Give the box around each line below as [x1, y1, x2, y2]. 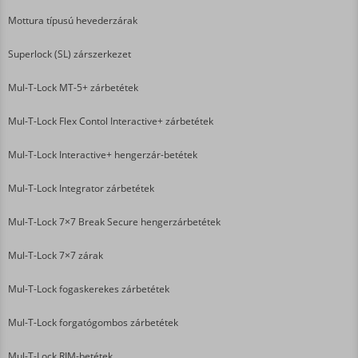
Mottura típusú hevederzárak [8, 14, 137, 28]
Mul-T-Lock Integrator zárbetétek [8, 181, 154, 196]
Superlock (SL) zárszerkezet [8, 47, 131, 62]
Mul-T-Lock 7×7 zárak [8, 249, 103, 263]
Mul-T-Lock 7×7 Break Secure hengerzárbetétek [8, 215, 221, 229]
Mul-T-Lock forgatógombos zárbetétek [8, 316, 178, 330]
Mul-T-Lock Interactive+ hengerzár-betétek [8, 148, 197, 162]
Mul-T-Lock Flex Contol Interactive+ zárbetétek [8, 114, 213, 129]
